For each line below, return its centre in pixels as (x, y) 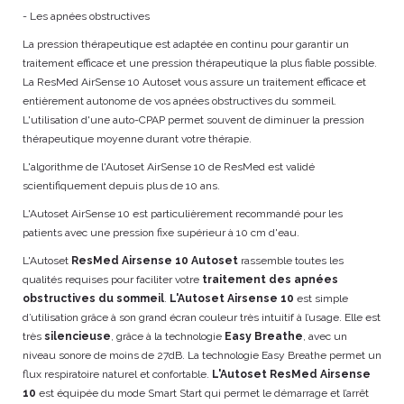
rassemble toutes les (291, 261)
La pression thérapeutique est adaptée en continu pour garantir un (186, 44)
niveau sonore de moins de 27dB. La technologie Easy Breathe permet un (202, 355)
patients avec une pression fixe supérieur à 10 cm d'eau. (161, 233)
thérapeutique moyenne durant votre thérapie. (138, 139)
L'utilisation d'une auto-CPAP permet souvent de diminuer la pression (193, 120)
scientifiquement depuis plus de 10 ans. (123, 186)
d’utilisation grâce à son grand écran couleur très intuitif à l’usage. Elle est (202, 317)
